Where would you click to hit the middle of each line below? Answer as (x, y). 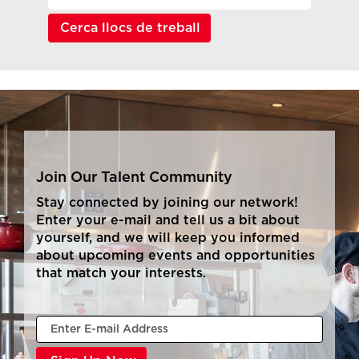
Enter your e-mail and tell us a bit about (168, 221)
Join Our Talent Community (134, 178)
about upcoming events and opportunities (175, 256)
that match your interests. (121, 274)
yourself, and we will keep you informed (168, 238)
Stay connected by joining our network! (167, 203)
